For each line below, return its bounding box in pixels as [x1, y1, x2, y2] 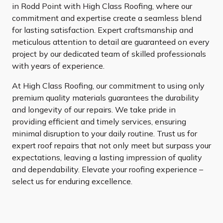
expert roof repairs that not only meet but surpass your [12, 140, 211, 151]
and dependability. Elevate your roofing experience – [12, 164, 203, 175]
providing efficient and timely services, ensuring [12, 116, 186, 127]
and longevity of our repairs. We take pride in [12, 105, 176, 115]
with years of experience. [12, 61, 105, 71]
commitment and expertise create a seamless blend [12, 13, 202, 23]
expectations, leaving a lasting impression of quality [12, 152, 202, 163]
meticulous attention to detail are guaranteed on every [12, 37, 210, 47]
